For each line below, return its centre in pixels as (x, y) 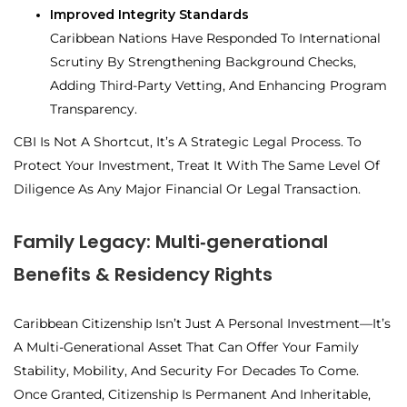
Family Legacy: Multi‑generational (171, 242)
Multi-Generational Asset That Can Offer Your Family (193, 347)
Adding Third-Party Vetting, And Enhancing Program (218, 86)
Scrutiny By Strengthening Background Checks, (203, 62)
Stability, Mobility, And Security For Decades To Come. (186, 371)
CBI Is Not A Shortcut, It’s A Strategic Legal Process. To (188, 142)
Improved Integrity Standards (149, 15)
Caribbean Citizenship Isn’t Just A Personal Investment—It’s (202, 324)
